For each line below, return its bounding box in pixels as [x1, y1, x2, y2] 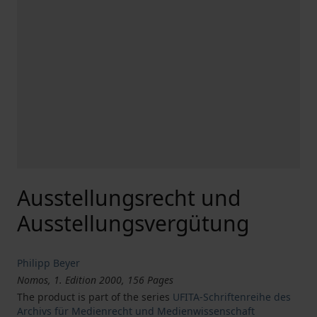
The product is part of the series [17, 290, 173, 304]
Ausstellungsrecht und [17, 183, 241, 212]
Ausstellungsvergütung [17, 209, 249, 238]
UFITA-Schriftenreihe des [173, 290, 291, 304]
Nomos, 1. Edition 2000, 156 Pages [17, 273, 173, 287]
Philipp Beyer [17, 256, 80, 270]
